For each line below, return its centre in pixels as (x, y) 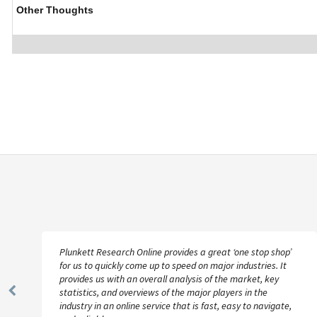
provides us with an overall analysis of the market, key (169, 279)
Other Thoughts (55, 10)
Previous (33, 297)
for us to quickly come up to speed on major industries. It (173, 265)
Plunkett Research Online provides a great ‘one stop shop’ (175, 252)
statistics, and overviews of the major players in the (163, 292)
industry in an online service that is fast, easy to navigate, (175, 306)
